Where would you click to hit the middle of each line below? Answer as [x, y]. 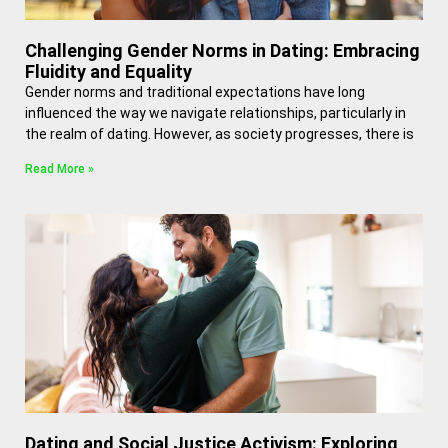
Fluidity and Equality [108, 71]
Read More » [59, 169]
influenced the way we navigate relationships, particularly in [215, 113]
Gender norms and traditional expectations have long [195, 92]
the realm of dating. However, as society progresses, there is [219, 134]
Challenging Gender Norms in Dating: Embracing [222, 50]
